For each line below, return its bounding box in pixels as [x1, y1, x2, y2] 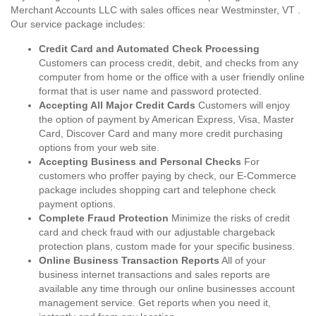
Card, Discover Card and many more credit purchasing [39, 128, 283, 139]
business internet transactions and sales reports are [39, 269, 270, 280]
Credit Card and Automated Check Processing [39, 43, 260, 54]
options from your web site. [39, 142, 159, 153]
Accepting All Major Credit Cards [39, 99, 195, 111]
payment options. [39, 198, 116, 209]
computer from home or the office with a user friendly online [39, 71, 305, 83]
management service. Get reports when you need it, [39, 297, 271, 308]
